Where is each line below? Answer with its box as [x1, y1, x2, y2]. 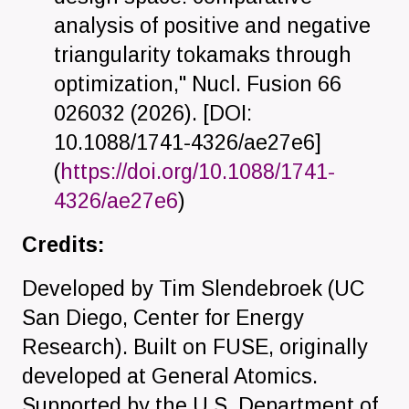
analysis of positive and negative [54, 13, 372, 37]
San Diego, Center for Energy [22, 305, 304, 330]
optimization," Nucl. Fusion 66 [54, 71, 342, 96]
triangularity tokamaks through [54, 42, 352, 67]
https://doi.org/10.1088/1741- [60, 159, 336, 184]
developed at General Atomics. [22, 363, 318, 388]
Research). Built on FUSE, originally [22, 334, 368, 359]
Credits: [22, 232, 105, 257]
